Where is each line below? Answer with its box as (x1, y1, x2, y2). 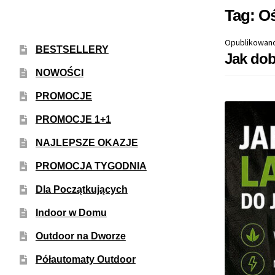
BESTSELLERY (35, 44, 109, 55)
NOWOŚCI (35, 67, 83, 78)
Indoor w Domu (35, 207, 107, 218)
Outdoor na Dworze (35, 230, 126, 241)
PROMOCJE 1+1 (35, 114, 111, 125)
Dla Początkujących (35, 184, 128, 195)
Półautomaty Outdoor (35, 254, 136, 265)
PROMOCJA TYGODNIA (35, 160, 147, 171)
